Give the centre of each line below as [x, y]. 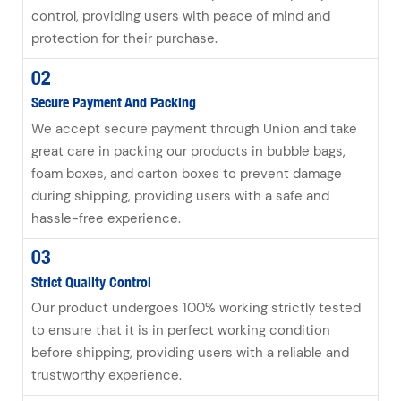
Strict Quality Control [91, 282]
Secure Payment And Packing [113, 103]
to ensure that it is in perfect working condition [180, 331]
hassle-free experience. [106, 218]
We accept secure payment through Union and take [194, 128]
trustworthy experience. [106, 375]
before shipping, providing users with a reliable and [190, 353]
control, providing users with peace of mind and [180, 16]
